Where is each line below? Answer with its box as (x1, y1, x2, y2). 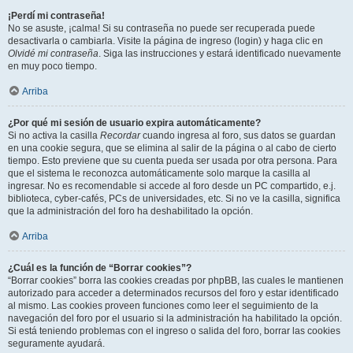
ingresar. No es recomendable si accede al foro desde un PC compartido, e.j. (8, 180, 336, 191)
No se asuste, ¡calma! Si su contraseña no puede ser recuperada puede (8, 23, 315, 34)
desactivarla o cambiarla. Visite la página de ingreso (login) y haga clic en (8, 35, 323, 46)
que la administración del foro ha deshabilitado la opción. (8, 206, 253, 217)
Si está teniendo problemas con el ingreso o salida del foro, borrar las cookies (8, 325, 340, 336)
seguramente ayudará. (8, 338, 105, 349)
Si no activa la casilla (8, 130, 100, 141)
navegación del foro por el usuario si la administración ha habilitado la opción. (8, 313, 342, 324)
